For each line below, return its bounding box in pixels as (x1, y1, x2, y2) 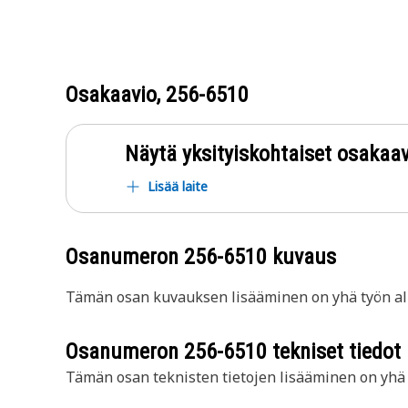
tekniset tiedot (267, 339, 401, 364)
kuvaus (267, 244, 336, 270)
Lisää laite (148, 178, 208, 195)
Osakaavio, (66, 82, 166, 107)
